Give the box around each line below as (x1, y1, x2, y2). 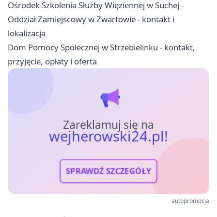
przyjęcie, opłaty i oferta (8, 55, 97, 67)
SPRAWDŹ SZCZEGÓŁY (65, 165, 152, 177)
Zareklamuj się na (62, 117, 155, 132)
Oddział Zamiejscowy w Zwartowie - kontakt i (8, 13, 174, 25)
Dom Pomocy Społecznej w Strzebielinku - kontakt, (8, 41, 195, 53)
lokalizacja (8, 27, 46, 39)
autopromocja (171, 196, 209, 205)
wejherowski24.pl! (48, 126, 169, 146)
